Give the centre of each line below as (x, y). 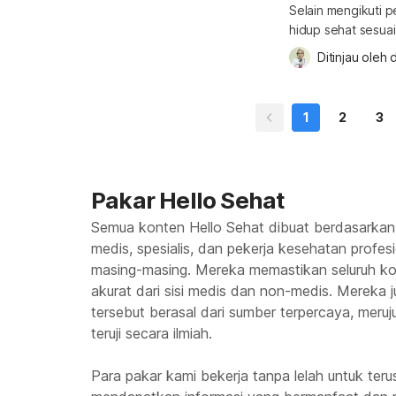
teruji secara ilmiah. (152, 333)
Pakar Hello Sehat (188, 200)
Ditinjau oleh (354, 57)
